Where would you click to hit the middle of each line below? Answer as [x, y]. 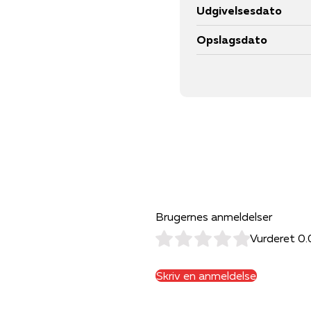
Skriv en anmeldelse [206, 275]
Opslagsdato [232, 39]
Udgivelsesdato [239, 10]
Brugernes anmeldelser [214, 216]
